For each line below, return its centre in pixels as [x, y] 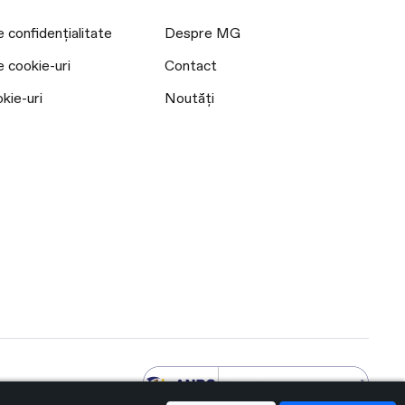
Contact [190, 66]
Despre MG [202, 34]
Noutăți [189, 99]
